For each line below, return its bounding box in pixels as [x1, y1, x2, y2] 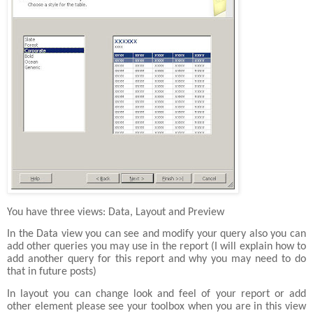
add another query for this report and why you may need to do [7, 254, 306, 265]
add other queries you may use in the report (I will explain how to [7, 241, 306, 253]
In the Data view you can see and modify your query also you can [7, 228, 306, 240]
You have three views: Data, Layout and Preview [7, 206, 224, 218]
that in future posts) [7, 266, 96, 278]
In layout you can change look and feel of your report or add [7, 288, 306, 300]
